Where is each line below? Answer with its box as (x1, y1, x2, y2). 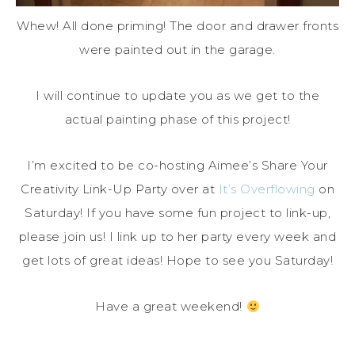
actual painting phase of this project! (64, 112, 291, 128)
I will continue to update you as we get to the (36, 88, 319, 104)
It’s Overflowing (218, 181, 315, 197)
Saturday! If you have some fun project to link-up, (25, 205, 330, 221)
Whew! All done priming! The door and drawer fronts (17, 18, 338, 34)
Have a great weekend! (95, 299, 246, 315)
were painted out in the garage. (79, 42, 276, 58)
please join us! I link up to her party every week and (18, 229, 337, 245)
